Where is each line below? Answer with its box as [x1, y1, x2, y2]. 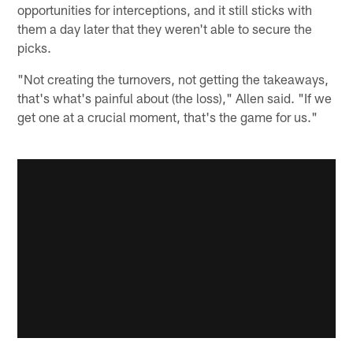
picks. [17, 39, 52, 55]
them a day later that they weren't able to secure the [17, 20, 313, 36]
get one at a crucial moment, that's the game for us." [17, 108, 318, 124]
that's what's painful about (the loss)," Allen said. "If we [17, 89, 333, 106]
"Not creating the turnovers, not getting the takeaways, [17, 70, 329, 87]
